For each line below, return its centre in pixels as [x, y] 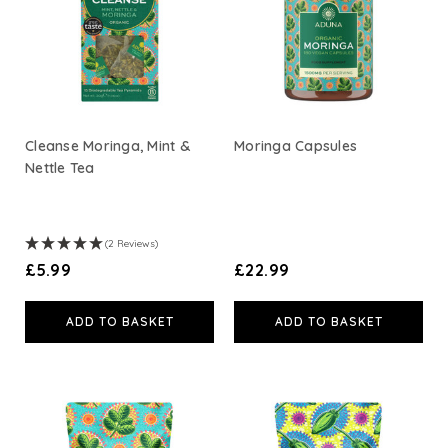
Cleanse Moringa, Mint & [107, 145]
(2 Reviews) [131, 243]
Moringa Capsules [295, 145]
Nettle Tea [60, 167]
